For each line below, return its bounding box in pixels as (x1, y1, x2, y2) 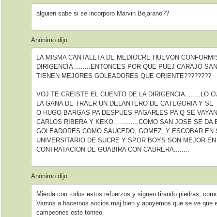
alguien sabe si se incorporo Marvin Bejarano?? (36, 10, 170, 17)
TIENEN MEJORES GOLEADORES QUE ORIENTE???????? (36, 72, 212, 80)
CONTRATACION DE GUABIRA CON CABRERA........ (36, 146, 190, 154)
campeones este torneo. (36, 208, 105, 216)
